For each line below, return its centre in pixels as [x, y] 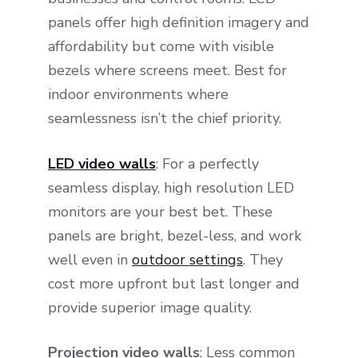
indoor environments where [138, 94]
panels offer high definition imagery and [179, 22]
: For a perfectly [207, 163]
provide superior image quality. [150, 307]
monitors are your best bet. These [160, 211]
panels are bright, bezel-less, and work [175, 235]
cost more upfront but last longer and [174, 283]
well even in [90, 259]
